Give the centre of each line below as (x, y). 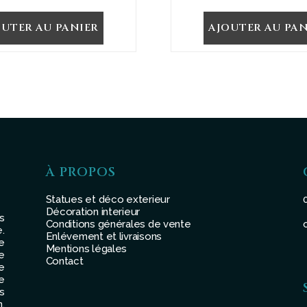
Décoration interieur (93, 212)
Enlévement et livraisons (104, 237)
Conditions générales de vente (118, 224)
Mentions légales (86, 249)
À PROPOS (81, 173)
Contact (64, 261)
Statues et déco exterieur (108, 200)
